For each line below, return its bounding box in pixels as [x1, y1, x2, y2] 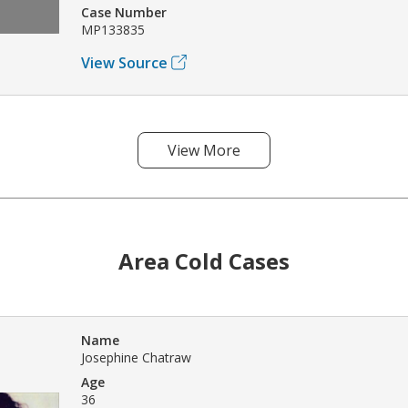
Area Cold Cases [118, 245, 290, 276]
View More [168, 139, 240, 160]
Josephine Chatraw [81, 348, 191, 366]
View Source [81, 52, 168, 73]
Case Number [81, 3, 167, 21]
